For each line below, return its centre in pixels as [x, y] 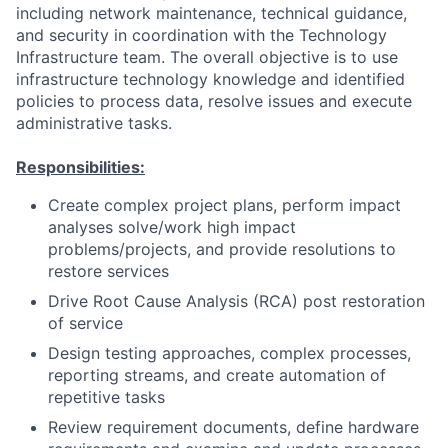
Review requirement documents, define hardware [233, 427]
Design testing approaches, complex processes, [229, 353]
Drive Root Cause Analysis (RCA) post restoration [236, 301]
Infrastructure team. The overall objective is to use [207, 57]
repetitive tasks [106, 397]
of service [85, 323]
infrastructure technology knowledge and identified [210, 79]
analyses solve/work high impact [172, 227]
